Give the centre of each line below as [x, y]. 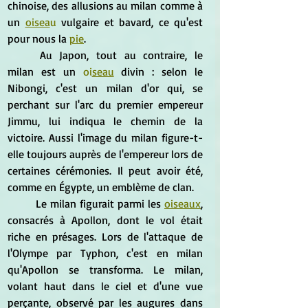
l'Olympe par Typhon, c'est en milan [105, 253]
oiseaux [183, 203]
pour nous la [38, 38]
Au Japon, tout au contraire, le [24, 55]
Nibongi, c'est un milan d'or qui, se [105, 88]
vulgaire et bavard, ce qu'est [129, 22]
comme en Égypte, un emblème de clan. [101, 187]
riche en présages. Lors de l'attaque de [105, 236]
